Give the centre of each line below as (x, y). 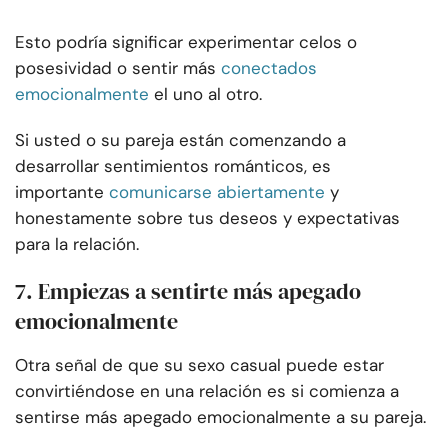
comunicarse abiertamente (217, 192)
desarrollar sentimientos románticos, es (173, 166)
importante (59, 192)
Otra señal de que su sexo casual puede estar (199, 365)
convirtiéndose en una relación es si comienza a (207, 391)
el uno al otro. (208, 94)
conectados (269, 68)
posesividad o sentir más (115, 68)
